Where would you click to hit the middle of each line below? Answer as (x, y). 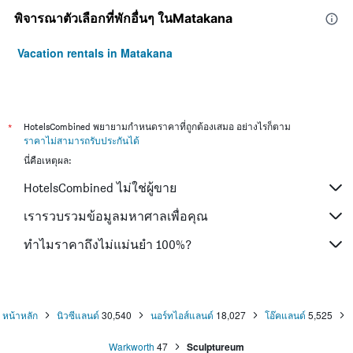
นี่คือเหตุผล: (47, 161)
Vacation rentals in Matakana (95, 53)
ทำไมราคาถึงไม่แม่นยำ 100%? (108, 244)
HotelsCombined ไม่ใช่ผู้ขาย (100, 188)
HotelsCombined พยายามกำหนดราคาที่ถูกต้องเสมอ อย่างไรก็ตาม (157, 127)
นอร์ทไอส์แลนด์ (182, 315)
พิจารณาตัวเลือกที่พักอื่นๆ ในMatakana (123, 19)
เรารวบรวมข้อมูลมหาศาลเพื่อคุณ (116, 216)
